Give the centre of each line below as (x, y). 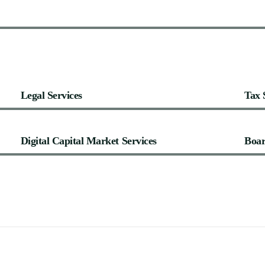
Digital (35, 140)
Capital (68, 140)
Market (103, 140)
